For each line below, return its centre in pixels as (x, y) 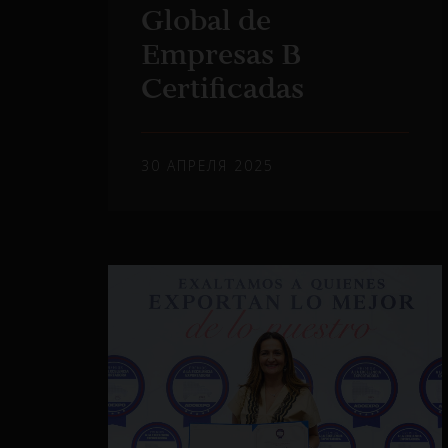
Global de (206, 20)
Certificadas (223, 88)
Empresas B (221, 54)
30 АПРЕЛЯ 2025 (208, 165)
